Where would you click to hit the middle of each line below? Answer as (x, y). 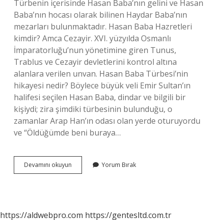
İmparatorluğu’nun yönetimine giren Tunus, (95, 50)
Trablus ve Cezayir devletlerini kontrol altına (95, 62)
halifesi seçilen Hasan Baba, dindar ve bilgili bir (100, 97)
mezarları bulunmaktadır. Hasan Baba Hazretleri (103, 27)
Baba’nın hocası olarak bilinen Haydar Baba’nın (100, 15)
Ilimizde (82, 200)
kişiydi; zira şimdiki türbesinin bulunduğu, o (93, 109)
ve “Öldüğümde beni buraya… (67, 133)
